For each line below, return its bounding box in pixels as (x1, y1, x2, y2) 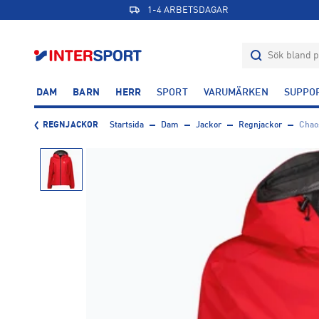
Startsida (110, 121, 144, 130)
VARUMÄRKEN (203, 88, 268, 98)
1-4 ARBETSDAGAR (147, 5, 229, 15)
